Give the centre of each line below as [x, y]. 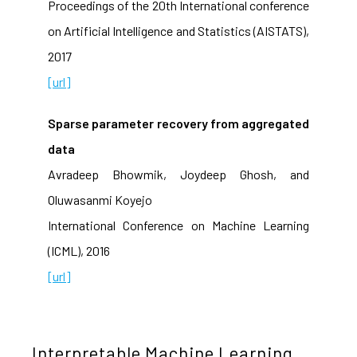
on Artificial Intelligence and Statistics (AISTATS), [178, 31]
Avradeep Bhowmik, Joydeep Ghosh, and [178, 174]
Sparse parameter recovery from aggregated [178, 123]
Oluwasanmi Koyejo [100, 200]
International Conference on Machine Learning [178, 225]
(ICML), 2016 [79, 251]
